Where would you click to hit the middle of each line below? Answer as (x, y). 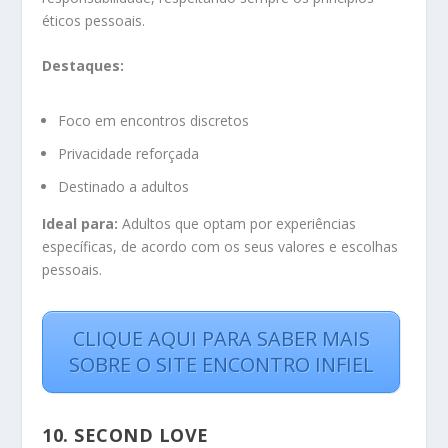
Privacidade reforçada (129, 154)
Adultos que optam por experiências (237, 223)
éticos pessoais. (94, 20)
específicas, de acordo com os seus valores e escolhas (220, 246)
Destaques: (83, 66)
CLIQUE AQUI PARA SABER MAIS (221, 339)
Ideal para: (80, 223)
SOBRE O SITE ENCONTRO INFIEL (221, 365)
